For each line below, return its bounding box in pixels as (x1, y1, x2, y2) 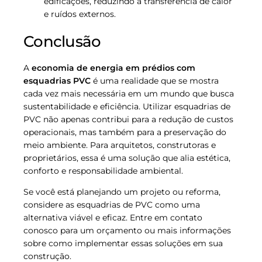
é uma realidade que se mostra (91, 75, 219, 86)
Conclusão (23, 32, 101, 51)
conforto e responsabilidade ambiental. (23, 165, 183, 176)
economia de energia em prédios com (32, 62, 195, 73)
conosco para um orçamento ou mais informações (23, 225, 231, 236)
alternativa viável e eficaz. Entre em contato (23, 212, 202, 223)
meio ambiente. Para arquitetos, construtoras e (23, 139, 216, 150)
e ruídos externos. (44, 8, 116, 19)
